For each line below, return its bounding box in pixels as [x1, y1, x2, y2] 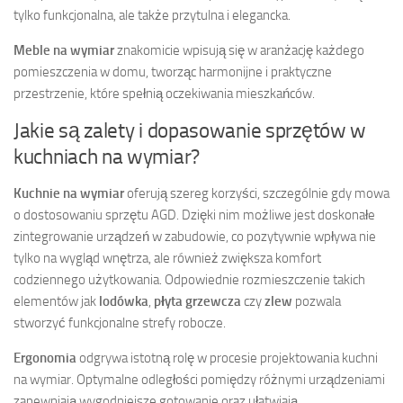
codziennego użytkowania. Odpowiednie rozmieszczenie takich [13, 272, 365, 289]
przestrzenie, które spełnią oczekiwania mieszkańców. [13, 85, 315, 103]
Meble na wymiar [13, 42, 114, 59]
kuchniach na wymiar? [13, 145, 200, 170]
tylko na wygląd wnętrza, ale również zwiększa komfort [13, 250, 321, 267]
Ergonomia [13, 350, 76, 367]
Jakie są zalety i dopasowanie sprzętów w [13, 119, 366, 144]
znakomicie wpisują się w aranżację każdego [114, 42, 364, 59]
